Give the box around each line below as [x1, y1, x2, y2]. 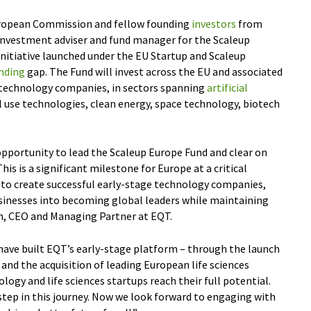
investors [192, 17, 236, 31]
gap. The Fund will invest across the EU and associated [25, 65, 283, 78]
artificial [207, 81, 248, 94]
